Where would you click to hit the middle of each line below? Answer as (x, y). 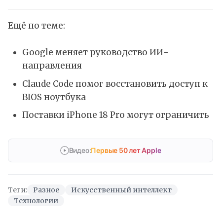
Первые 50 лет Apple (126, 150)
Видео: (80, 150)
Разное (46, 190)
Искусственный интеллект (121, 190)
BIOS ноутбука (54, 97)
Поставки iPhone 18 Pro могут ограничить (115, 115)
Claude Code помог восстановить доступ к (115, 84)
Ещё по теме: (37, 26)
